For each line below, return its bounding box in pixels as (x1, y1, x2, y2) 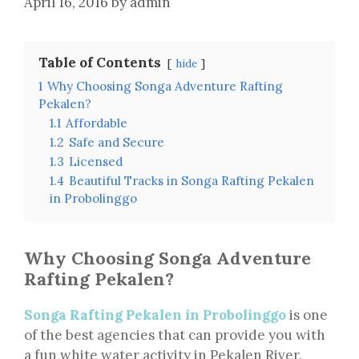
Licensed (69, 154, 123, 170)
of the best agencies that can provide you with (24, 326, 325, 345)
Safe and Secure (69, 135, 164, 151)
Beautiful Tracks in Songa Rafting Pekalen (69, 173, 314, 189)
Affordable (66, 115, 127, 131)
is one (286, 306, 328, 325)
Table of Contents (38, 54, 161, 72)
